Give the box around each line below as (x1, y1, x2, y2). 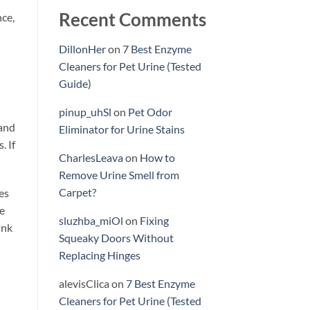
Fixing (139, 214, 169, 228)
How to (139, 151, 175, 165)
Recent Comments (58, 9, 206, 30)
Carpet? (58, 185, 96, 199)
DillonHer (58, 42, 106, 56)
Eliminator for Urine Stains (58, 122, 185, 136)
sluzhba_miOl (58, 214, 123, 228)
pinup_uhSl (58, 105, 111, 119)
